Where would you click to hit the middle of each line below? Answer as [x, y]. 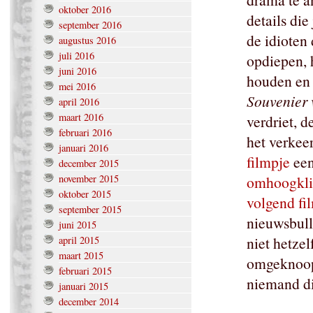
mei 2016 [77, 87]
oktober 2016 [85, 10]
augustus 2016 [87, 41]
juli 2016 [77, 56]
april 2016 [79, 102]
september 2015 [90, 210]
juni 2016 [78, 71]
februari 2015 [85, 271]
